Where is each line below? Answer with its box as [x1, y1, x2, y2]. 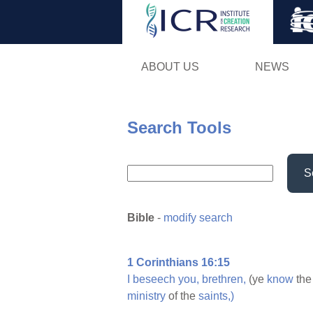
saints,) [198, 290, 234, 303]
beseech [133, 273, 175, 286]
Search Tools [127, 117, 231, 137]
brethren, [202, 273, 246, 286]
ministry [127, 290, 166, 303]
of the [166, 290, 198, 303]
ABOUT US [140, 60, 199, 73]
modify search [163, 212, 233, 224]
